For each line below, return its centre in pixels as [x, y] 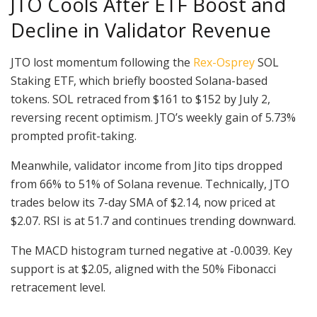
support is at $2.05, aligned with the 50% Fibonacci [143, 269]
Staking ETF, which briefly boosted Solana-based [139, 81]
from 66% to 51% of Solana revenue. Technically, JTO [150, 184]
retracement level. [58, 288]
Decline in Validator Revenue [141, 30]
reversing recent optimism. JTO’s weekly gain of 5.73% [153, 118]
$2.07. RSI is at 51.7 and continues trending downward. [153, 221]
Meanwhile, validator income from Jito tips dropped [146, 166]
